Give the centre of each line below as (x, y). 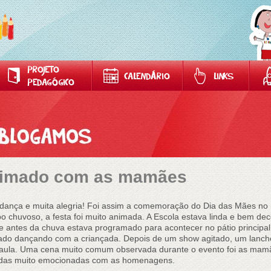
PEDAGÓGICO (51, 83)
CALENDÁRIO (147, 77)
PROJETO (43, 70)
